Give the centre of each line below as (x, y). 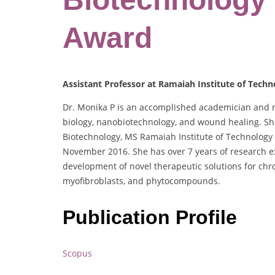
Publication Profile (153, 217)
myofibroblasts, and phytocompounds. (141, 181)
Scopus (77, 254)
